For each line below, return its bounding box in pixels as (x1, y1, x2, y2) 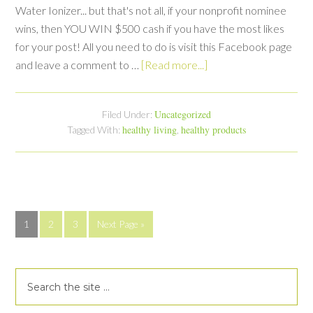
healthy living (122, 123, 177, 137)
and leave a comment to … (15, 58, 142, 72)
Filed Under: (102, 108, 154, 121)
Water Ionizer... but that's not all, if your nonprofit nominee (15, 3, 287, 17)
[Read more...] (141, 58, 208, 72)
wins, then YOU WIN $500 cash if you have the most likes (15, 22, 285, 36)
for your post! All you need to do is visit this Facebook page (15, 40, 293, 54)
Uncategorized (154, 108, 211, 122)
